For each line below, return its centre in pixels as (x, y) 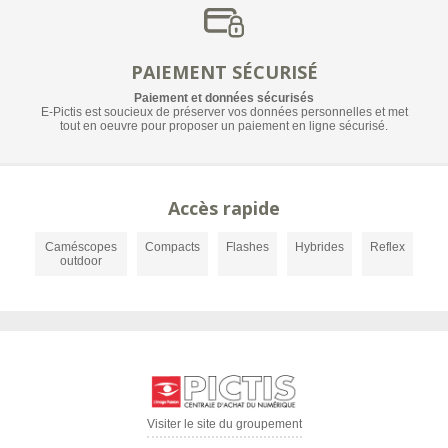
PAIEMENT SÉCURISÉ (224, 72)
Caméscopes (81, 247)
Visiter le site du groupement (224, 423)
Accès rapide (224, 208)
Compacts (172, 247)
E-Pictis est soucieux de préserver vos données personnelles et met (224, 112)
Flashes (247, 247)
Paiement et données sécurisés (224, 98)
